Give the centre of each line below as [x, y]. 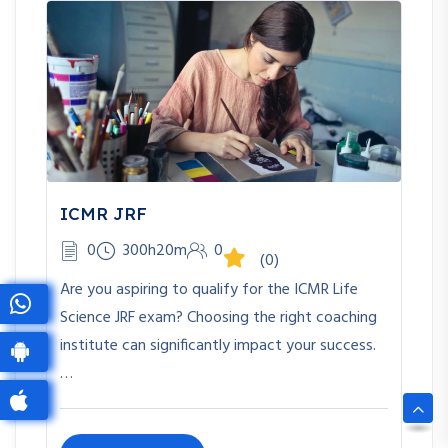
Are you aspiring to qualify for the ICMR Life [209, 290]
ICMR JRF [103, 214]
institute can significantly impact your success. [218, 346]
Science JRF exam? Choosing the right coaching [218, 318]
